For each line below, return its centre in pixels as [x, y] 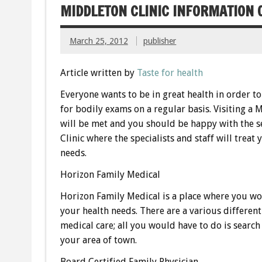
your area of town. [98, 240]
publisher [160, 41]
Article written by [98, 73]
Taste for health [170, 73]
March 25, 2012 [99, 41]
